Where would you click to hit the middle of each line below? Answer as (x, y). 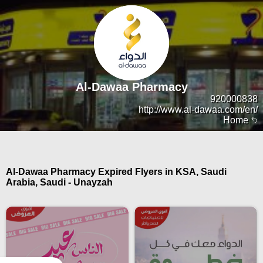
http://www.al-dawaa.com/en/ (198, 109)
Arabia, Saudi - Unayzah (59, 183)
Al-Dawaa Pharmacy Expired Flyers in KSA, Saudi (116, 172)
